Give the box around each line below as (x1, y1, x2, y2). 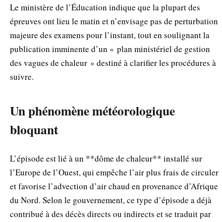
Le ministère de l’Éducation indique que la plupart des (10, 1, 200, 13)
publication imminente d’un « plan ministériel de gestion (10, 43, 210, 55)
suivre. (10, 71, 34, 83)
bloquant (10, 119, 58, 139)
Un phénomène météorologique (10, 101, 175, 120)
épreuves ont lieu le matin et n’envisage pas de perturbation (10, 15, 218, 27)
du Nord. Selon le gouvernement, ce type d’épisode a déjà (10, 194, 212, 206)
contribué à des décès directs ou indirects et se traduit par (10, 208, 211, 220)
